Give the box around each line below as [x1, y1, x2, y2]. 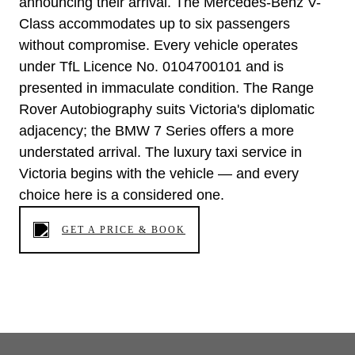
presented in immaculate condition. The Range [19, 80, 314, 97]
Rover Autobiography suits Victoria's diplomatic [19, 101, 315, 118]
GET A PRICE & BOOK [62, 224, 185, 236]
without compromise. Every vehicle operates [19, 37, 298, 54]
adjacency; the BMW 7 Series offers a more [19, 123, 294, 139]
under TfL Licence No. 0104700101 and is [19, 59, 284, 75]
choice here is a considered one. [19, 187, 224, 204]
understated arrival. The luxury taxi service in [19, 144, 302, 161]
